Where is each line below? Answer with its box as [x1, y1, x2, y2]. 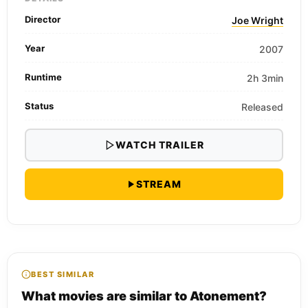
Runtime [25, 71, 62, 82]
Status [25, 100, 54, 111]
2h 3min [247, 71, 283, 84]
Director [25, 13, 60, 25]
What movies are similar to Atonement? [21, 287, 267, 303]
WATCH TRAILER [115, 138, 204, 151]
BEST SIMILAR [31, 269, 94, 279]
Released [241, 100, 283, 113]
